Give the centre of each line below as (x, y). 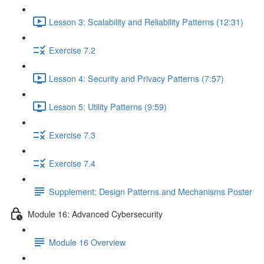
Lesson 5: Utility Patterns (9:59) (108, 106)
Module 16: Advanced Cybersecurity (95, 214)
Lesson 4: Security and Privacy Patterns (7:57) (136, 78)
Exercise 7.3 (72, 135)
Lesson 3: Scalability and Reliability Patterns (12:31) (146, 22)
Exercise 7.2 (72, 50)
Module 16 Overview (87, 242)
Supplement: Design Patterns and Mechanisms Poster (151, 191)
